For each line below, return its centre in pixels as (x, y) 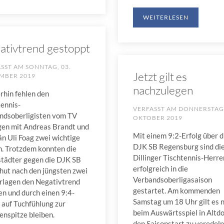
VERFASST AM (155, 109)
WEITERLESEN (165, 17)
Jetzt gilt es (160, 76)
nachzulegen (163, 90)
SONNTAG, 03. (48, 67)
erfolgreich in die (160, 168)
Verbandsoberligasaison (172, 179)
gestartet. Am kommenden (176, 190)
